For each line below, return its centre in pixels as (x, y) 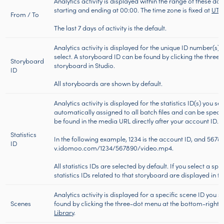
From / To (25, 14)
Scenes (21, 203)
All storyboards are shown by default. (108, 83)
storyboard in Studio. (85, 65)
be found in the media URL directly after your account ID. (136, 121)
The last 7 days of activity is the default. (110, 28)
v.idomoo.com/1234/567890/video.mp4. (114, 148)
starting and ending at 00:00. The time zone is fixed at (133, 10)
